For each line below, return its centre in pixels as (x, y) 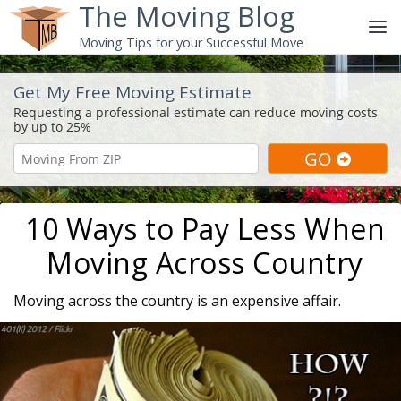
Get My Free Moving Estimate (132, 92)
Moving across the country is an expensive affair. (177, 301)
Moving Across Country (205, 263)
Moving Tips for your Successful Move (191, 43)
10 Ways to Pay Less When (205, 229)
